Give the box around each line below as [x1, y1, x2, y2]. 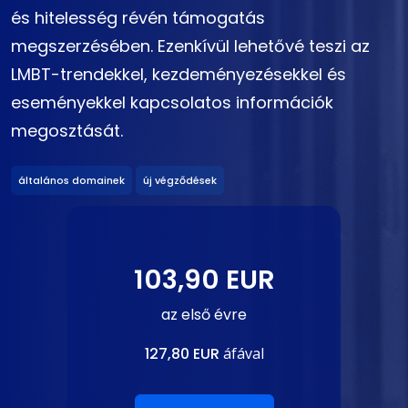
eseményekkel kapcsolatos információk [11, 91, 333, 115]
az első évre [161, 303, 247, 325]
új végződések [143, 172, 217, 188]
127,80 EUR [144, 342, 219, 364]
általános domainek [18, 172, 125, 188]
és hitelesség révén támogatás [11, 6, 265, 30]
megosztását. [11, 119, 123, 143]
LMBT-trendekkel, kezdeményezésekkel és [11, 63, 346, 87]
